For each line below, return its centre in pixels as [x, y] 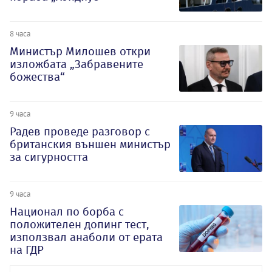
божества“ [37, 76]
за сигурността [49, 157]
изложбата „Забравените [76, 64]
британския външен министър [90, 144]
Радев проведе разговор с [80, 131]
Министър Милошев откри [80, 51]
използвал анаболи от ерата [86, 237]
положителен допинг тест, [80, 224]
